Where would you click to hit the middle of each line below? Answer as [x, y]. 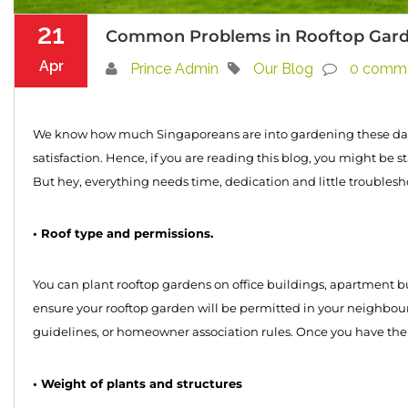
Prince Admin [174, 68]
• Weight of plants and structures [138, 384]
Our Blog [283, 68]
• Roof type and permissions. [123, 234]
